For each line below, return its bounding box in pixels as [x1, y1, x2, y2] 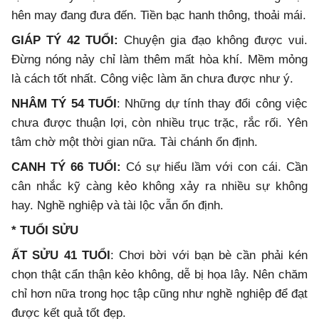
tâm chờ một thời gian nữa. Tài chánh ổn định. [11, 135, 258, 150]
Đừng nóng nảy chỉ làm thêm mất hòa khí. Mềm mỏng [11, 53, 308, 67]
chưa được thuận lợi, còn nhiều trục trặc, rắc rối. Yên [11, 116, 308, 130]
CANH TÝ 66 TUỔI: [11, 160, 126, 174]
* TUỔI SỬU [11, 224, 78, 238]
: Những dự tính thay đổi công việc [116, 97, 308, 111]
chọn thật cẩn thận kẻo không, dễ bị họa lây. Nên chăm [11, 268, 308, 282]
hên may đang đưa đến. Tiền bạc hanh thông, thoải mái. [11, 9, 306, 23]
